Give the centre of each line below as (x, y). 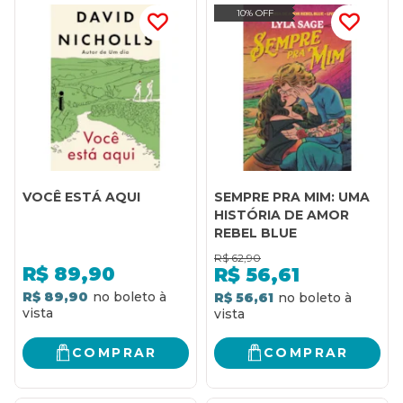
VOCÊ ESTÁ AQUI (81, 197)
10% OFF (255, 13)
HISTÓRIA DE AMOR (282, 215)
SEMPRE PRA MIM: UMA (292, 197)
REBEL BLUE (255, 233)
